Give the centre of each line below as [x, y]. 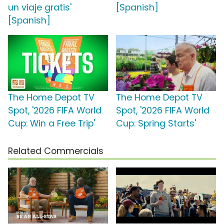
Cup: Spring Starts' [156, 124]
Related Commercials [56, 151]
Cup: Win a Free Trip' [51, 124]
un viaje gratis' [40, 8]
